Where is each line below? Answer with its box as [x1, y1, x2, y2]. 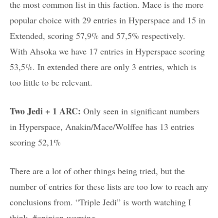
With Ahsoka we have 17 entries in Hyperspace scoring [10, 45, 205, 57]
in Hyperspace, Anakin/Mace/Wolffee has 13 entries [10, 121, 194, 133]
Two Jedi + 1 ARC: [10, 105, 81, 118]
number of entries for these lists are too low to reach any [10, 181, 208, 193]
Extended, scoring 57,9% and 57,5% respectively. [10, 30, 185, 42]
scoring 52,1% [10, 136, 61, 148]
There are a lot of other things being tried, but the [10, 165, 185, 177]
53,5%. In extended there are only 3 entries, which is [10, 61, 197, 73]
